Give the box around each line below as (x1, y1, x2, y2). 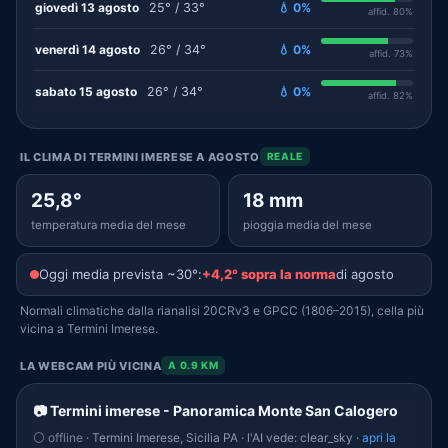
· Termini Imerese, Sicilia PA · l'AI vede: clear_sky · (83, 430, 362, 445)
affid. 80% (368, 6, 413, 17)
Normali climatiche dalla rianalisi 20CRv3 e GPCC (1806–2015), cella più (20, 303, 424, 318)
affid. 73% (369, 48, 413, 59)
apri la (362, 430, 396, 445)
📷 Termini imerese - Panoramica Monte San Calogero (33, 402, 398, 419)
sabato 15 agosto (35, 83, 137, 99)
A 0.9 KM (168, 359, 219, 371)
